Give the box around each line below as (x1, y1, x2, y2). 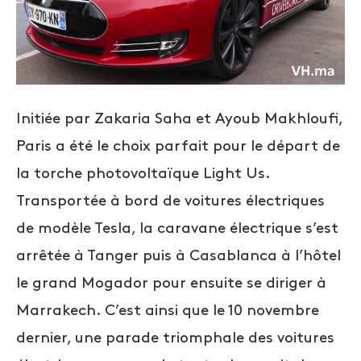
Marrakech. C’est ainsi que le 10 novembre (16, 303, 319, 317)
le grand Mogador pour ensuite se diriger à (16, 276, 326, 290)
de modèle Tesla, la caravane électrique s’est (16, 221, 338, 235)
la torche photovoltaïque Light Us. (16, 166, 270, 180)
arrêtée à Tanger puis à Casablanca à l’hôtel (16, 248, 341, 263)
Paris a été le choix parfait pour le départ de (16, 139, 340, 153)
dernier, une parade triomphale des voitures (16, 330, 334, 345)
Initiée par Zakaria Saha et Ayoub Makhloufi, (16, 111, 342, 126)
